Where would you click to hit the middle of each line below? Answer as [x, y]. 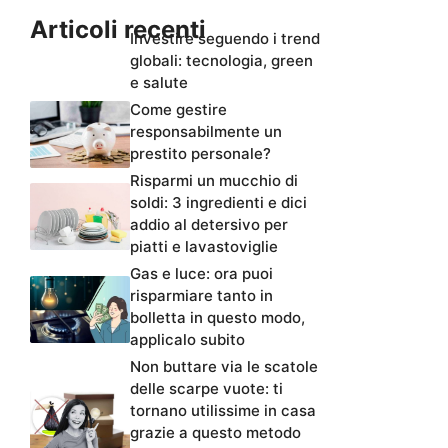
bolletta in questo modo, [217, 318]
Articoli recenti [118, 30]
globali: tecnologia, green [221, 61]
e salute [159, 83]
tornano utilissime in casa [223, 411]
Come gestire [178, 110]
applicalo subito [187, 340]
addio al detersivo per [209, 225]
